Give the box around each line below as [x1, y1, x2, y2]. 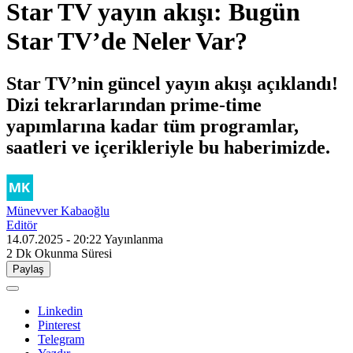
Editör [6, 217, 37, 232]
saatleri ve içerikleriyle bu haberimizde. [6, 136, 330, 158]
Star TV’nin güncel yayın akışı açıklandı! [6, 72, 338, 94]
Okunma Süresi [35, 246, 112, 260]
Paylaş [13, 262, 44, 275]
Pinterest [38, 318, 80, 332]
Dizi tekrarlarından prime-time [6, 94, 262, 115]
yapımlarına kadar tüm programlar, [6, 115, 299, 136]
